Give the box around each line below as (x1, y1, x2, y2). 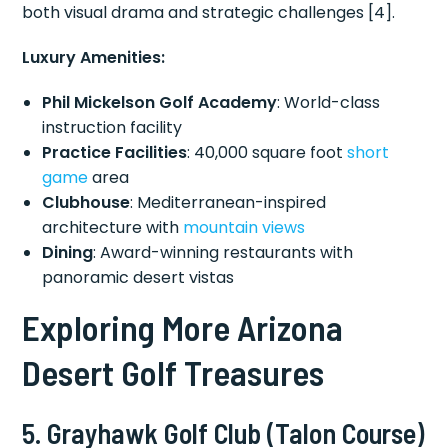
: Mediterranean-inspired (130, 190, 327, 214)
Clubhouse (42, 190, 131, 214)
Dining (42, 240, 94, 264)
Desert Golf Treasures (22, 350, 325, 393)
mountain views (183, 215, 306, 239)
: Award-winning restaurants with (93, 240, 354, 264)
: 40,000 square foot (187, 140, 348, 164)
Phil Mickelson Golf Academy (42, 90, 278, 114)
